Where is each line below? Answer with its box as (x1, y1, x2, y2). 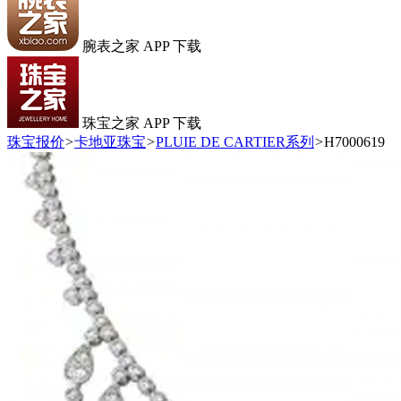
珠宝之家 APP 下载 (82, 115, 201, 131)
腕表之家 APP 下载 (82, 38, 201, 54)
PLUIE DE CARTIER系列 (156, 134, 314, 149)
